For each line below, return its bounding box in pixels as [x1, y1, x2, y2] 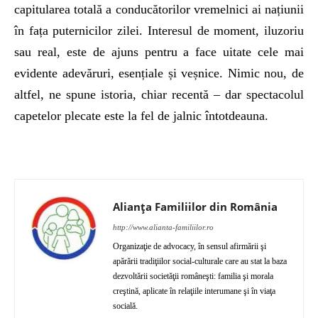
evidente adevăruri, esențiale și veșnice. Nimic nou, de [14, 66, 304, 81]
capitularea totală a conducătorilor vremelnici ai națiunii [14, 2, 304, 17]
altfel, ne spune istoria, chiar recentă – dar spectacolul [14, 87, 304, 102]
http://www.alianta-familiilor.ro [113, 223, 214, 232]
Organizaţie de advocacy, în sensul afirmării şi [113, 241, 266, 252]
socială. [113, 301, 138, 312]
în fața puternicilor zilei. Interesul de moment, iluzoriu [14, 23, 304, 38]
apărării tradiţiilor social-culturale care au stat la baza [113, 256, 287, 267]
